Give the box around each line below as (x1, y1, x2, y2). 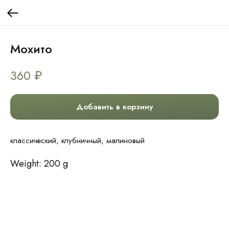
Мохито (10, 40, 52, 58)
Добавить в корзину (76, 101, 153, 112)
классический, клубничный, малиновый (10, 135, 145, 147)
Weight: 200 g (10, 157, 68, 171)
